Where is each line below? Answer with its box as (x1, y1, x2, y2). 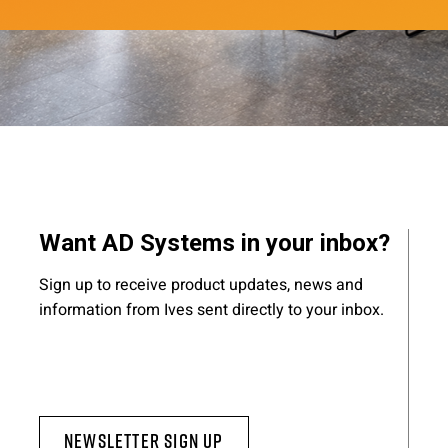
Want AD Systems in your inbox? (38, 229, 390, 257)
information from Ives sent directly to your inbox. (38, 298, 384, 322)
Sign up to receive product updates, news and (38, 273, 363, 297)
